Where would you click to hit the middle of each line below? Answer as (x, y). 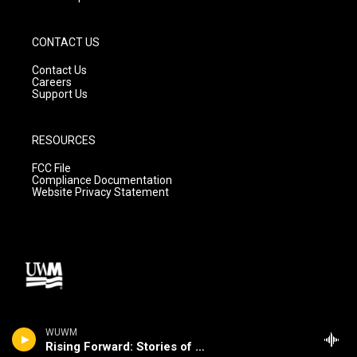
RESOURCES (64, 141)
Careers (52, 82)
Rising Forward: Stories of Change (200, 347)
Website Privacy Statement (100, 192)
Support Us (60, 94)
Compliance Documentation (102, 180)
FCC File (51, 169)
